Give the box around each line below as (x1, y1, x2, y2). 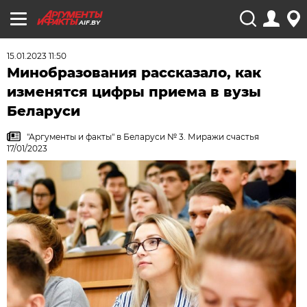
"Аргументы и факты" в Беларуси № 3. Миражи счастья (27, 132, 260, 142)
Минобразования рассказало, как (7, 64, 262, 81)
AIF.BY (79, 19, 100, 26)
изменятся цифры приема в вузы (7, 84, 262, 100)
